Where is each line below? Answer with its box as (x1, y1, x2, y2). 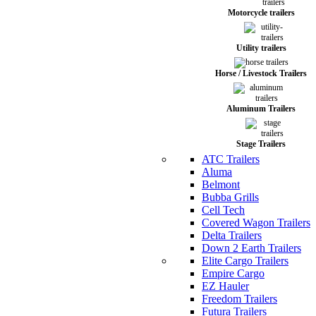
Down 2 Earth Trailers (202, 242, 301, 254)
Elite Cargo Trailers (202, 255, 288, 267)
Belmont (202, 178, 240, 190)
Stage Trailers (236, 139, 286, 149)
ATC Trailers (202, 153, 260, 165)
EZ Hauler (202, 280, 249, 292)
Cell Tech (202, 204, 245, 216)
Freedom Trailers (202, 293, 277, 305)
